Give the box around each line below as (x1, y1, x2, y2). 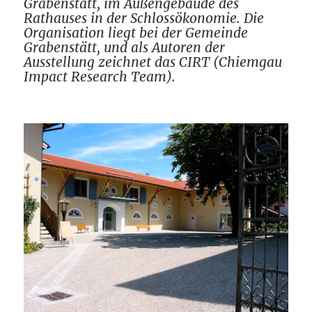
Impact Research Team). (24, 68, 176, 85)
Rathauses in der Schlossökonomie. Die (24, 9, 265, 26)
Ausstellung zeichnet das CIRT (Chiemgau (24, 53, 283, 70)
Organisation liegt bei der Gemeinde (24, 24, 249, 41)
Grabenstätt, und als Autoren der (24, 38, 226, 56)
